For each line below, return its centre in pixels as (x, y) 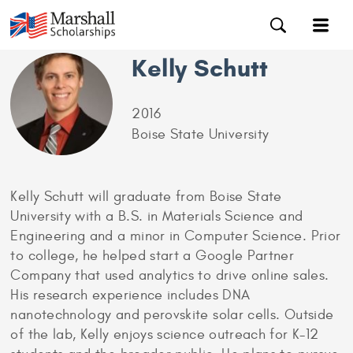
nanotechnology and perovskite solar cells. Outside (172, 315)
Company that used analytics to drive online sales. (170, 275)
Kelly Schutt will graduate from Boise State (146, 197)
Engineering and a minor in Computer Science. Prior (176, 236)
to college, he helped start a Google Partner (152, 256)
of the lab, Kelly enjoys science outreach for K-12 (165, 334)
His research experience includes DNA (130, 295)
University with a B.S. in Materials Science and (157, 216)
